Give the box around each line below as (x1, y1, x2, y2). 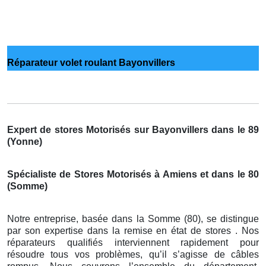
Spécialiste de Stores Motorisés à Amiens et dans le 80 (7, 169, 259, 179)
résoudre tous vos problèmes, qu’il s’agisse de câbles (7, 249, 259, 259)
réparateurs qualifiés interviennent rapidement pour (7, 237, 259, 248)
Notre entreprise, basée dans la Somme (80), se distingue (7, 213, 259, 224)
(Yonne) (7, 136, 42, 147)
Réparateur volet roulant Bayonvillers (7, 57, 175, 68)
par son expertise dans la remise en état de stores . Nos (7, 225, 259, 236)
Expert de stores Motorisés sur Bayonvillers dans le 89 (7, 124, 259, 135)
